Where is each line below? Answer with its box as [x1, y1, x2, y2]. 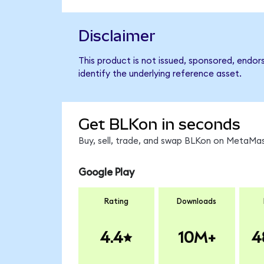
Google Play [78, 167, 134, 178]
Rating [104, 197, 128, 206]
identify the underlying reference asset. [78, 70, 242, 79]
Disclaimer [78, 27, 156, 45]
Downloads [177, 197, 217, 206]
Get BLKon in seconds [78, 115, 240, 133]
